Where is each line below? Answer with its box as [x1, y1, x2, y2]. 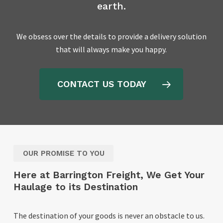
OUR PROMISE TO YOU [22, 148, 105, 158]
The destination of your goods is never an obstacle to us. [13, 211, 205, 221]
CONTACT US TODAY [57, 78, 147, 89]
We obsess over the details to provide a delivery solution [16, 31, 207, 41]
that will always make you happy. [56, 44, 167, 54]
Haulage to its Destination [13, 181, 138, 193]
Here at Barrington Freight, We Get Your [13, 169, 205, 181]
